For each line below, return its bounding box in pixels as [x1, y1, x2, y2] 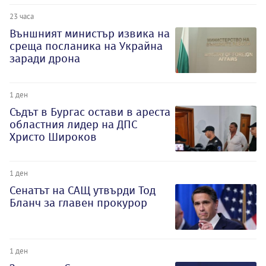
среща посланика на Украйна [9, 39, 163, 53]
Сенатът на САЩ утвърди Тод [9, 183, 156, 197]
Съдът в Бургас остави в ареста [9, 104, 170, 119]
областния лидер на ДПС [9, 117, 137, 131]
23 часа [9, 11, 34, 21]
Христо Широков [9, 129, 97, 144]
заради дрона [9, 52, 80, 66]
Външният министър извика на [9, 27, 170, 41]
